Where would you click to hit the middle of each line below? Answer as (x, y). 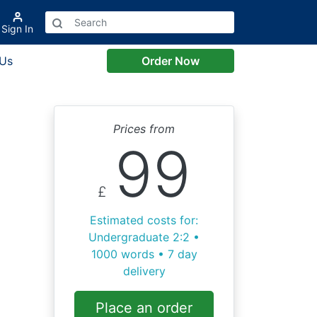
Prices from (144, 129)
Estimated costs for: (144, 220)
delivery (144, 271)
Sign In (17, 28)
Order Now (171, 61)
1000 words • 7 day (144, 254)
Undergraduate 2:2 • (144, 237)
